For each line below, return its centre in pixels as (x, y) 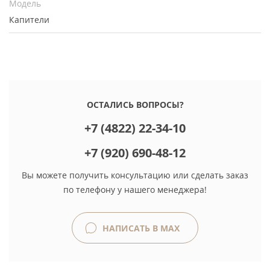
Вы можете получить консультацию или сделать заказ (135, 175)
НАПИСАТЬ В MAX (140, 228)
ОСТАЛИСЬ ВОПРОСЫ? (135, 105)
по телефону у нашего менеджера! (135, 190)
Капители (29, 20)
